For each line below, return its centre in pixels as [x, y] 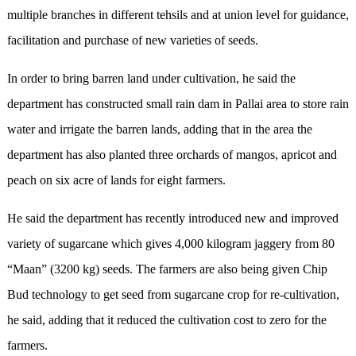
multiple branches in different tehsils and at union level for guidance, [178, 15]
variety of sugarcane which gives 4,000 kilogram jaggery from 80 [170, 244]
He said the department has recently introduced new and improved [172, 219]
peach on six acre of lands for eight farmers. [116, 180]
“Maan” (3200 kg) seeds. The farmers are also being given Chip [167, 269]
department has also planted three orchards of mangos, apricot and [172, 155]
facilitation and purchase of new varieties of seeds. [132, 41]
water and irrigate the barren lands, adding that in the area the [159, 130]
